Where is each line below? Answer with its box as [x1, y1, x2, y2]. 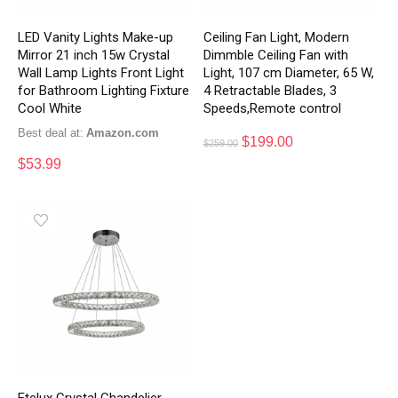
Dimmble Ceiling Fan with [203, 46, 349, 63]
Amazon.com [94, 125, 160, 139]
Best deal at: [18, 125, 84, 139]
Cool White [18, 99, 83, 116]
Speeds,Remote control [203, 99, 342, 116]
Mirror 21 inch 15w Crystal [18, 46, 171, 63]
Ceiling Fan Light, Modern [203, 28, 350, 45]
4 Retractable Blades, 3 [203, 82, 338, 99]
